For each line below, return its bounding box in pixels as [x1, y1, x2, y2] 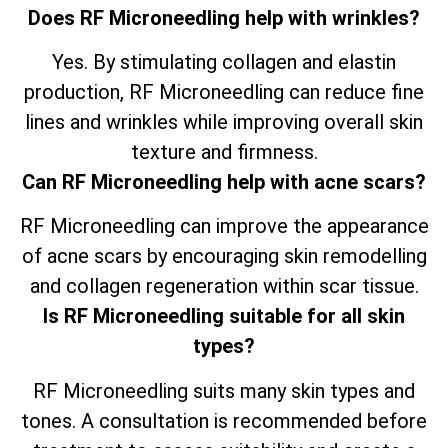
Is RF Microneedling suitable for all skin [43, 304, 405, 329]
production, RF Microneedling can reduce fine [24, 79, 424, 104]
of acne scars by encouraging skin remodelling [21, 244, 427, 269]
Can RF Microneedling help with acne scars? [22, 169, 426, 194]
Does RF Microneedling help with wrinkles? [28, 5, 420, 30]
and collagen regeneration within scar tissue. [29, 274, 419, 299]
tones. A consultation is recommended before [21, 408, 427, 433]
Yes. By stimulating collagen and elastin [52, 49, 396, 74]
